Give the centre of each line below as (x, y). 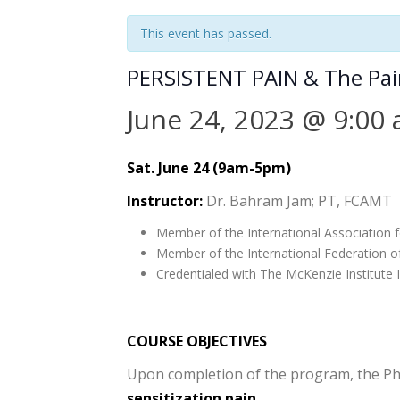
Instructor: (165, 201)
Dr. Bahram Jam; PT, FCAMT (297, 201)
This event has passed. (206, 33)
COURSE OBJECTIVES (197, 341)
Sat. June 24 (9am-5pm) (209, 168)
